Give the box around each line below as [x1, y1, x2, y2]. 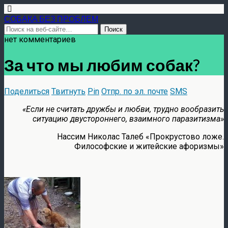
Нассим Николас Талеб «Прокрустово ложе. [57, 131, 224, 141]
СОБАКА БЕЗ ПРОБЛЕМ [4, 14, 98, 23]
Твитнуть [51, 86, 85, 96]
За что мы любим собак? [4, 55, 199, 75]
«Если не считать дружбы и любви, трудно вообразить [22, 104, 224, 114]
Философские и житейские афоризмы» [74, 141, 224, 151]
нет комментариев [4, 35, 76, 44]
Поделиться [4, 86, 49, 96]
